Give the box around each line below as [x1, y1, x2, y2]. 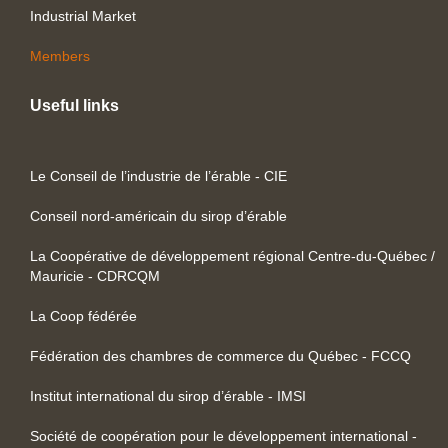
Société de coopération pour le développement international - [30, 427, 417, 444]
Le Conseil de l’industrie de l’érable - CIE [30, 167, 287, 184]
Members [30, 47, 90, 64]
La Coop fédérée [30, 307, 137, 324]
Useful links [30, 96, 119, 114]
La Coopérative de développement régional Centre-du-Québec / [30, 247, 435, 264]
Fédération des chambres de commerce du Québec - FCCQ [30, 347, 411, 364]
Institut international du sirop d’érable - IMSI [30, 387, 306, 404]
